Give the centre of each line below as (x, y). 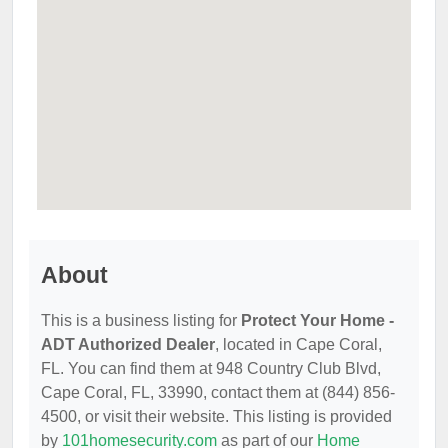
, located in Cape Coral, (298, 344)
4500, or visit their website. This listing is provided (216, 416)
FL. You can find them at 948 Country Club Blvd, (211, 368)
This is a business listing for (141, 320)
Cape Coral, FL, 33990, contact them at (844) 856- (218, 392)
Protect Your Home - (317, 320)
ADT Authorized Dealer (128, 344)
